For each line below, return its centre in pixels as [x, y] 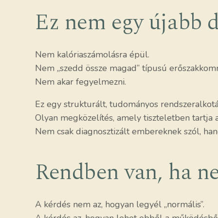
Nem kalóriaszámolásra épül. [92, 55]
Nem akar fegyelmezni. [81, 82]
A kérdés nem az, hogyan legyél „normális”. [120, 205]
